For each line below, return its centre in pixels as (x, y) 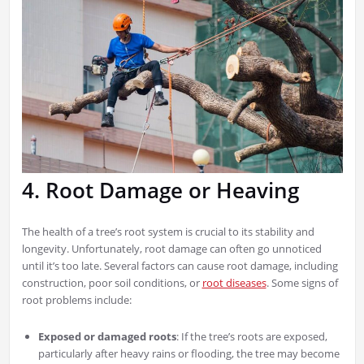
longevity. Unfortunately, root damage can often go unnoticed (171, 248)
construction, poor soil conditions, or (112, 282)
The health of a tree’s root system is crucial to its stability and (168, 231)
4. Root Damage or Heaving (160, 190)
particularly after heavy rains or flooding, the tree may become (188, 353)
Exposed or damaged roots (107, 336)
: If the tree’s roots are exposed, (251, 336)
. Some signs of (302, 282)
